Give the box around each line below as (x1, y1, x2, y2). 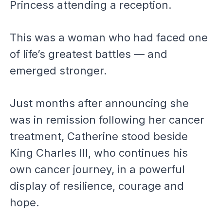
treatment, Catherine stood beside (10, 130, 188, 143)
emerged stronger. (10, 64, 107, 77)
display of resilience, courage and (10, 180, 184, 192)
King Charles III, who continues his (10, 146, 188, 159)
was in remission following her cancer (10, 113, 204, 126)
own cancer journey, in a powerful (10, 163, 185, 176)
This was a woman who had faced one (10, 31, 208, 44)
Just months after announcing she (10, 97, 189, 109)
